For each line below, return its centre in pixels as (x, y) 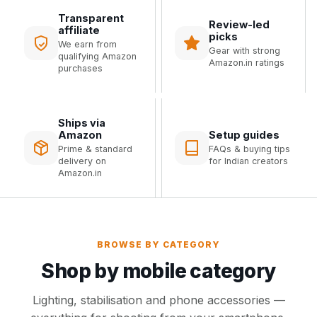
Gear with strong (244, 50)
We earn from (87, 44)
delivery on (82, 161)
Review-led (239, 24)
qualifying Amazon (97, 56)
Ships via (82, 123)
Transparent (91, 18)
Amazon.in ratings (247, 62)
